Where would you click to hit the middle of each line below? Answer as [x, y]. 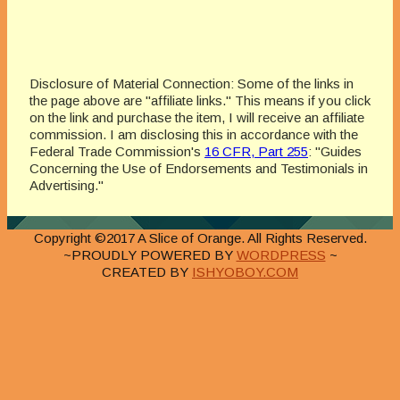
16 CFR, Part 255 [256, 152]
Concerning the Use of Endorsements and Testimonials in [199, 169]
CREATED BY [147, 272]
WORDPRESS [281, 255]
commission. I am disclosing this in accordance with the [194, 135]
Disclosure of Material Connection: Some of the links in [192, 84]
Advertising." [67, 186]
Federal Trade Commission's [117, 152]
